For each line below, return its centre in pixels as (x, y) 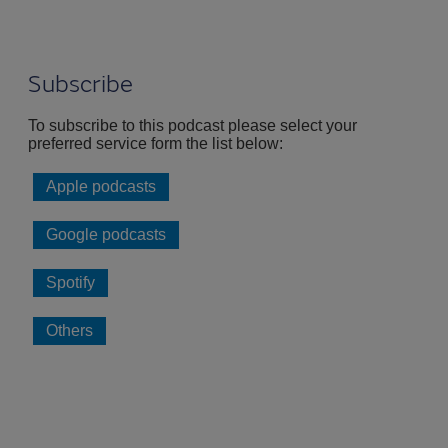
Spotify (70, 282)
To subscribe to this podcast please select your (192, 125)
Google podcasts (106, 234)
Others (69, 330)
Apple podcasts (101, 186)
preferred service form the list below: (155, 143)
